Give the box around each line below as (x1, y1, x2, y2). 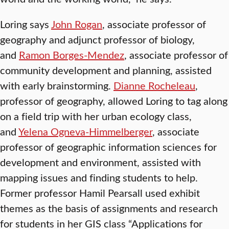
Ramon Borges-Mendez (19, 48, 124, 61)
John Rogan (51, 17, 102, 31)
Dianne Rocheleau (113, 78, 195, 92)
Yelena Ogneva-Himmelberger (18, 124, 152, 138)
